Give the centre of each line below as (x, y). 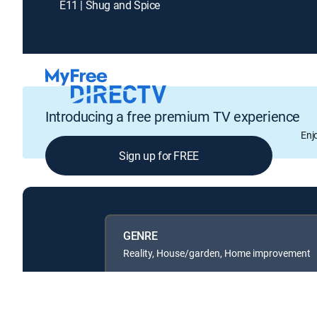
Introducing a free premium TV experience (173, 117)
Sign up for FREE (159, 156)
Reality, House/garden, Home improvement (217, 253)
